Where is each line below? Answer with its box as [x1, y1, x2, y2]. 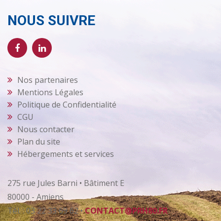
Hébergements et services [17, 148, 114, 159]
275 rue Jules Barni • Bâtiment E [7, 177, 124, 188]
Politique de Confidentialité [17, 99, 116, 110]
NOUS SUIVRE [7, 12, 95, 29]
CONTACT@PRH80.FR [85, 205, 168, 216]
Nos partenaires [17, 74, 78, 85]
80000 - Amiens [7, 191, 64, 202]
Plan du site [17, 136, 60, 147]
